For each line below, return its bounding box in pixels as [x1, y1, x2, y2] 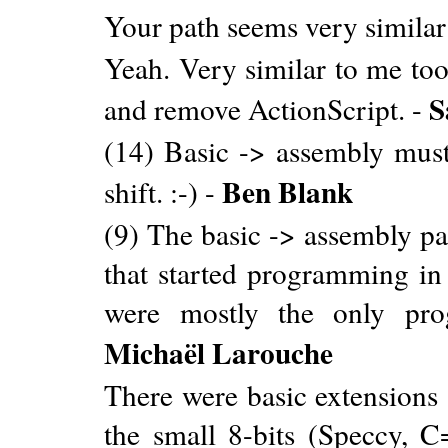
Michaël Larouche [104, 330, 334, 374]
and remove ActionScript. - [104, 88, 430, 128]
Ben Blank [222, 169, 354, 213]
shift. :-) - [104, 171, 223, 211]
